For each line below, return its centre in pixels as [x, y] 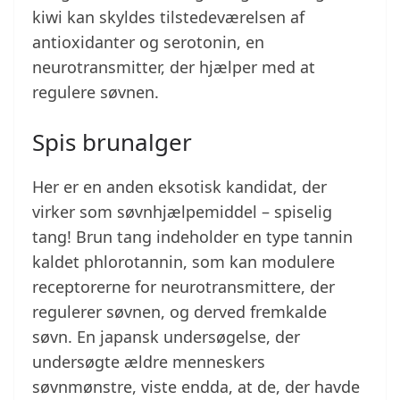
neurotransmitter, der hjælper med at [174, 67]
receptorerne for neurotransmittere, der [183, 287]
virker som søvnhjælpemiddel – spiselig [182, 212]
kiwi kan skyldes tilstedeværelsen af [168, 17]
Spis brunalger [112, 142]
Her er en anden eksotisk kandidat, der [179, 187]
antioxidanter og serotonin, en [148, 42]
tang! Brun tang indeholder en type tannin [192, 237]
